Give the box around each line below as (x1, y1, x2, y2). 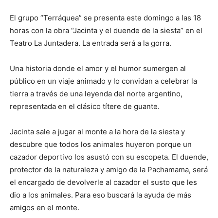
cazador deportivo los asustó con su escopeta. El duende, (10, 152, 208, 162)
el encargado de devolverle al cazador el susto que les (10, 178, 197, 187)
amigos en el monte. (10, 203, 79, 212)
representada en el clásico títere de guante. (10, 102, 160, 111)
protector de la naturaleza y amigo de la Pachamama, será (10, 165, 208, 174)
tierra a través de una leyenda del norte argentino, (10, 89, 182, 98)
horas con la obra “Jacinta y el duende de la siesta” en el (10, 26, 202, 35)
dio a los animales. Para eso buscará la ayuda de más (10, 190, 191, 200)
